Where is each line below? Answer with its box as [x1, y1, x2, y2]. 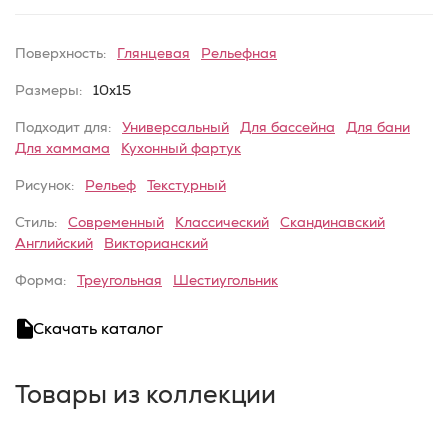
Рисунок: [15, 176, 74, 194]
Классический [175, 213, 269, 231]
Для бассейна [240, 118, 335, 136]
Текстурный [147, 176, 226, 194]
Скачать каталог [33, 318, 163, 339]
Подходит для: [15, 118, 111, 136]
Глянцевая [117, 44, 190, 62]
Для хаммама [15, 139, 110, 157]
